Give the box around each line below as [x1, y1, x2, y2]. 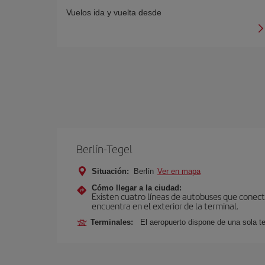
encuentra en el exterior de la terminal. [92, 199, 238, 212]
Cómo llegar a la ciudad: [92, 183, 182, 192]
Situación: [92, 167, 129, 176]
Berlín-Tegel [76, 141, 132, 157]
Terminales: [91, 218, 138, 227]
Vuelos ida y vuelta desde [66, 8, 161, 17]
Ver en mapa [157, 167, 201, 176]
